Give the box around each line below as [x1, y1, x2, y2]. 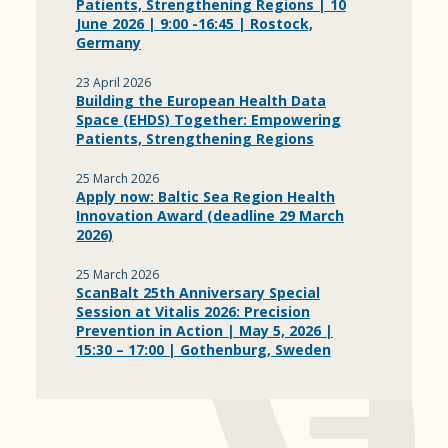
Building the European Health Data [75, 91, 326, 110]
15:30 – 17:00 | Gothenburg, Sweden [75, 340, 331, 359]
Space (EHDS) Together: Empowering [75, 110, 341, 129]
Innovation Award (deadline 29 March [75, 206, 344, 225]
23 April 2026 [75, 74, 151, 91]
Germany [75, 33, 141, 52]
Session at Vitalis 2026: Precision [75, 302, 310, 321]
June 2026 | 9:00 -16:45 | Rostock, [75, 14, 313, 33]
